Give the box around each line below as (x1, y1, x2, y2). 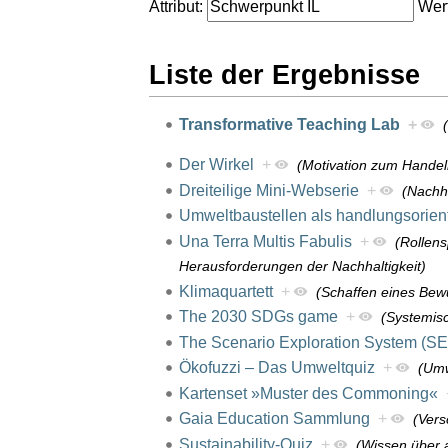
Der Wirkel (178, 156, 254, 174)
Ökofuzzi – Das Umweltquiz (178, 359, 375, 377)
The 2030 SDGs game (178, 308, 338, 326)
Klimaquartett (178, 282, 273, 300)
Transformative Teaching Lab (178, 116, 400, 134)
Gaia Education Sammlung (178, 410, 370, 428)
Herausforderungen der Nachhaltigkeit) (178, 257, 426, 274)
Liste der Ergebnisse (149, 58, 420, 90)
